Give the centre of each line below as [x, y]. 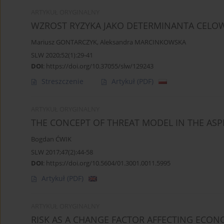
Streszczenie [62, 81]
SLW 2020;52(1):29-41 [62, 55]
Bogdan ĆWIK [51, 139]
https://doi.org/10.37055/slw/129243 [100, 66]
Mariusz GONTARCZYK [64, 42]
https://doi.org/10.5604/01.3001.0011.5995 [108, 163]
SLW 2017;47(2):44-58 [62, 152]
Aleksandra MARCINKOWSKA [143, 42]
